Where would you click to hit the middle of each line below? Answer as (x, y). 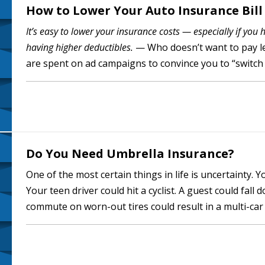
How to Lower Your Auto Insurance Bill (144, 10)
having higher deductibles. (80, 47)
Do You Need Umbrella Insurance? (130, 153)
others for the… (61, 222)
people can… (54, 79)
